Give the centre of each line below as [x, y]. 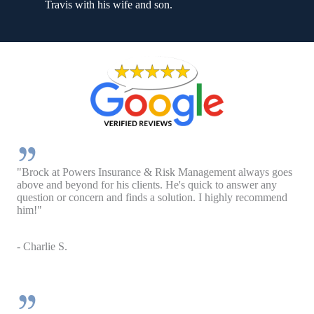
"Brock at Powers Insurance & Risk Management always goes [155, 172]
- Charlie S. [42, 246]
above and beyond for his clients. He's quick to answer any [147, 184]
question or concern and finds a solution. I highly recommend [152, 197]
